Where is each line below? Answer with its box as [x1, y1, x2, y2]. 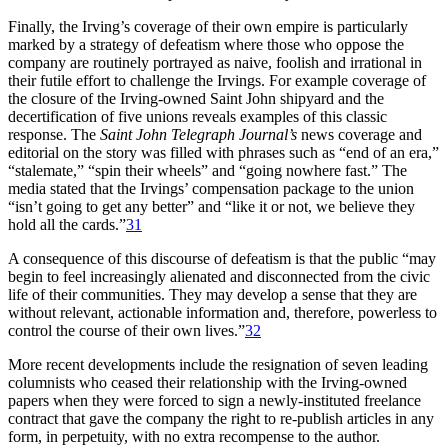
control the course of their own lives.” [8, 322, 245, 340]
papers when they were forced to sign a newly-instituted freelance [8, 392, 421, 410]
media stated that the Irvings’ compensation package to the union [8, 180, 414, 198]
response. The [8, 126, 100, 144]
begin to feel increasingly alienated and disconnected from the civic [8, 268, 430, 286]
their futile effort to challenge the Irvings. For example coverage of [8, 72, 426, 90]
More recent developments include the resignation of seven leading [8, 356, 428, 374]
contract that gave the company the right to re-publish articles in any [8, 410, 434, 428]
